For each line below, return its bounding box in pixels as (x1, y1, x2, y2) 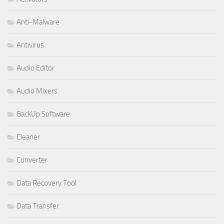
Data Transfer (16, 201, 59, 211)
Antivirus (16, 40, 44, 50)
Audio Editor (16, 63, 54, 73)
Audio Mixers (16, 86, 57, 96)
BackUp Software (16, 109, 70, 119)
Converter (16, 155, 47, 165)
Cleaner (16, 132, 40, 142)
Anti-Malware (16, 17, 59, 27)
